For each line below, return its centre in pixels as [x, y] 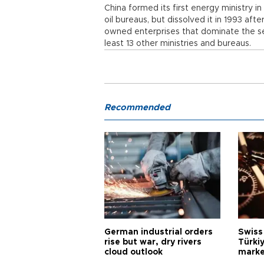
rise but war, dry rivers [153, 242]
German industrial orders [159, 232]
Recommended [137, 108]
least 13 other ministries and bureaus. [178, 44]
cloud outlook [133, 252]
